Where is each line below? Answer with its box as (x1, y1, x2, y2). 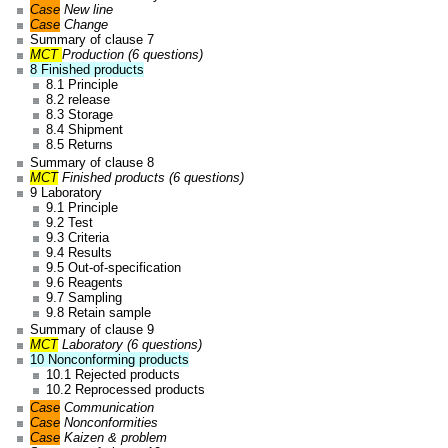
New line (60, 2, 114, 18)
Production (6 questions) (62, 47, 204, 63)
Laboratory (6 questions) (58, 337, 203, 353)
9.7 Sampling (45, 289, 122, 305)
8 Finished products (30, 62, 145, 78)
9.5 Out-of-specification (45, 259, 181, 275)
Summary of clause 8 (30, 154, 155, 170)
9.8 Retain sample (45, 304, 151, 320)
